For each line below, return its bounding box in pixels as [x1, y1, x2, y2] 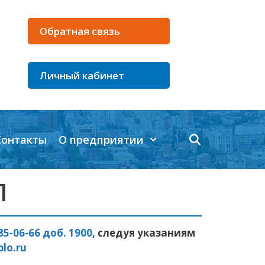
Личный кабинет [40, 69, 124, 82]
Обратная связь [40, 24, 120, 38]
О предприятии [58, 132, 144, 147]
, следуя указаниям [92, 226, 195, 240]
